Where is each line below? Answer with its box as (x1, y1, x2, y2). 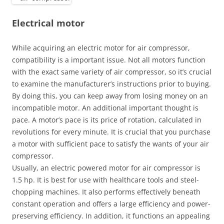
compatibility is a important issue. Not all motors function (12, 55, 205, 64)
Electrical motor (12, 17, 84, 29)
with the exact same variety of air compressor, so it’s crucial (12, 67, 211, 76)
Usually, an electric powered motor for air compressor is (12, 163, 200, 172)
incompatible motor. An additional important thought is (12, 103, 198, 112)
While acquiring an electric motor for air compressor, (12, 43, 190, 52)
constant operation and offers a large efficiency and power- (12, 199, 210, 208)
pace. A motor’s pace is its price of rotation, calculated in (12, 115, 201, 124)
